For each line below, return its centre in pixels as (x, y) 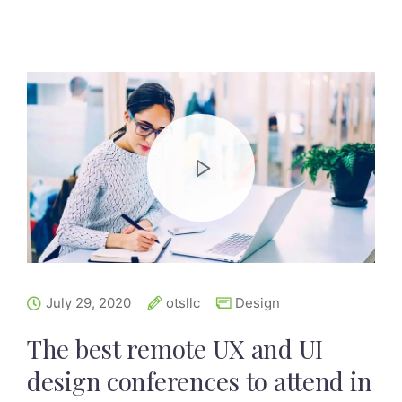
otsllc (183, 303)
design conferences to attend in (200, 381)
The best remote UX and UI (175, 349)
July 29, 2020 (88, 303)
